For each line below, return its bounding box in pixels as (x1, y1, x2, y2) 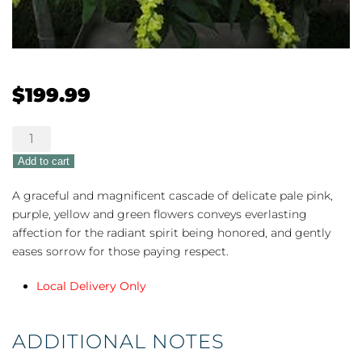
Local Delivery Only (36, 278, 146, 293)
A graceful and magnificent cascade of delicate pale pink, (12, 187, 333, 203)
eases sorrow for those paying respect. (12, 243, 229, 259)
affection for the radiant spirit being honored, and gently (12, 225, 330, 240)
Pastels (11, 145, 52, 160)
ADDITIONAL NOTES (12, 329, 225, 353)
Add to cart (18, 154, 69, 167)
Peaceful (11, 126, 60, 141)
